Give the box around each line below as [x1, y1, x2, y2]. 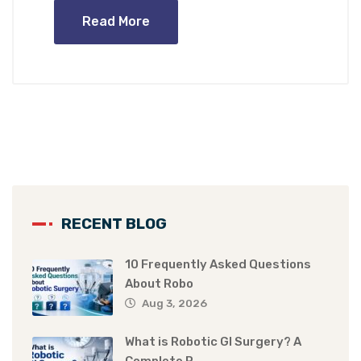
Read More [82, 14, 150, 30]
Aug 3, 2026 [142, 297, 207, 310]
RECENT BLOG [61, 214, 167, 234]
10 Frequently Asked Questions [125, 257, 311, 272]
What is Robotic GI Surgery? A [125, 334, 301, 350]
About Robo [125, 276, 193, 292]
